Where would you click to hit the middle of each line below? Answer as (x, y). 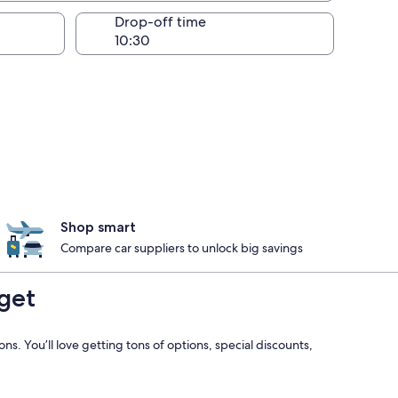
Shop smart (98, 227)
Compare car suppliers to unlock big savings (182, 248)
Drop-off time (160, 22)
